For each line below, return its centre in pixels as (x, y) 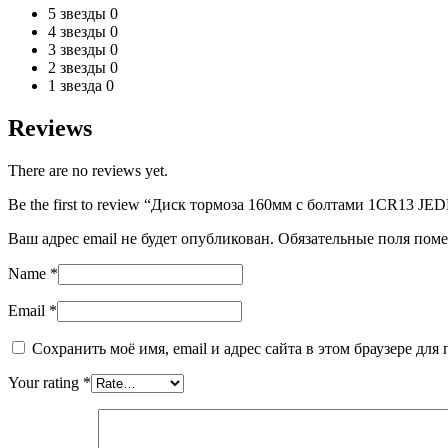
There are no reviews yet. (88, 170)
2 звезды (79, 67)
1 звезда (77, 85)
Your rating (45, 382)
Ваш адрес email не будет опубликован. (141, 238)
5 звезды (79, 13)
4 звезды (79, 31)
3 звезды (79, 49)
